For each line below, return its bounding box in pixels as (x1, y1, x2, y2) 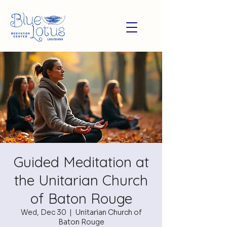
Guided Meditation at (13, 153, 149, 171)
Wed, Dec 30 (20, 208, 66, 217)
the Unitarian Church (14, 171, 148, 189)
